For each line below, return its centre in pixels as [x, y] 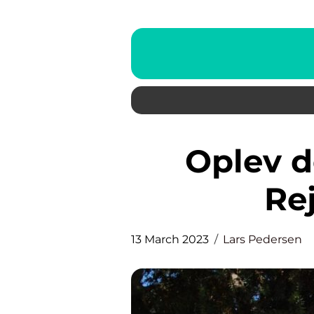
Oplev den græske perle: [198, 161]
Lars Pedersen [262, 239]
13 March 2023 [170, 239]
